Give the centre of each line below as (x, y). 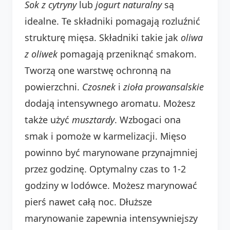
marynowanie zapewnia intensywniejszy (111, 218)
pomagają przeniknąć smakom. (127, 54)
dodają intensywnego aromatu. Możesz (110, 103)
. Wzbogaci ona (148, 119)
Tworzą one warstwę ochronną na (98, 70)
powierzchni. (53, 87)
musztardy (93, 119)
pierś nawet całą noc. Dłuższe (88, 202)
